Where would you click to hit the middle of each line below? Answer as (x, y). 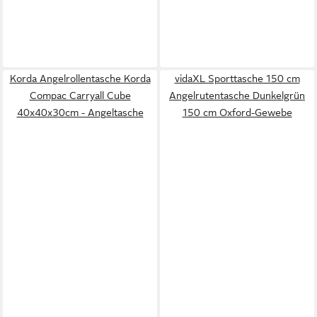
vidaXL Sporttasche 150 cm (237, 78)
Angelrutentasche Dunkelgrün (237, 95)
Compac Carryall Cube (80, 95)
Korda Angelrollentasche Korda (80, 78)
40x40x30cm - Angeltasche (80, 112)
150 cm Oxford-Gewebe (237, 112)
